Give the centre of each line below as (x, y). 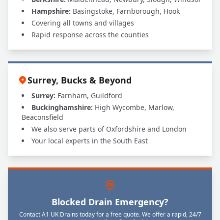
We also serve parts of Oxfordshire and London (109, 129)
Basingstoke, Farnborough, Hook (125, 11)
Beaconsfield (42, 117)
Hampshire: (51, 11)
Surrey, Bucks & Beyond (80, 80)
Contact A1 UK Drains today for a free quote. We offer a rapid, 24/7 (110, 214)
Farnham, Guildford (89, 96)
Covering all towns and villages (83, 23)
